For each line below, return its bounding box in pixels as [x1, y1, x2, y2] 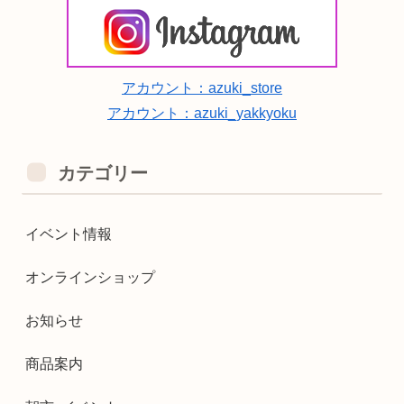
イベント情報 [25, 226, 112, 243]
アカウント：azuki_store [122, 80, 282, 96]
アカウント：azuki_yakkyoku [107, 106, 297, 122]
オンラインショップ [25, 270, 155, 286]
